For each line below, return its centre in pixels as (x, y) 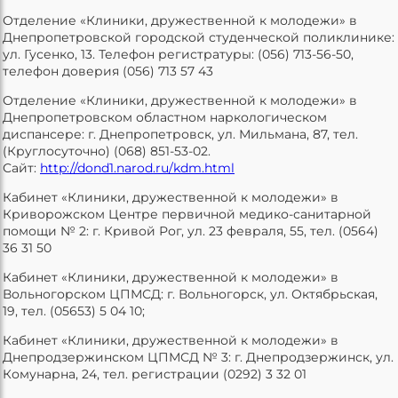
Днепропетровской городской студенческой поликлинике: (199, 37)
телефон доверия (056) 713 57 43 (108, 71)
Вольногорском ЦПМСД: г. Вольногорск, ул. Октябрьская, (190, 294)
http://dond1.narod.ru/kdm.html (137, 167)
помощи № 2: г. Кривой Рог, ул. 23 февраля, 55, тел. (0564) (191, 231)
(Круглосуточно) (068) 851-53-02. (107, 151)
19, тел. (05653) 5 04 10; (74, 310)
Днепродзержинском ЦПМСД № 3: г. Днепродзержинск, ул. (198, 357)
